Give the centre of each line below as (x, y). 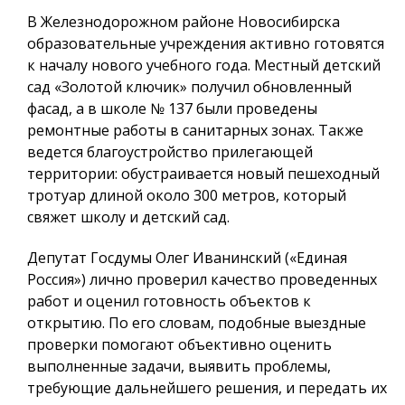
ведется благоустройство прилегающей (170, 151)
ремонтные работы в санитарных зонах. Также (195, 130)
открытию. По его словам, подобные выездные (197, 322)
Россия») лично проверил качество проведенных (202, 279)
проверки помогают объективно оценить (179, 344)
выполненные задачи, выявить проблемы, (179, 366)
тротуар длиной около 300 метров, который (187, 195)
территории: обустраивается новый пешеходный (203, 173)
